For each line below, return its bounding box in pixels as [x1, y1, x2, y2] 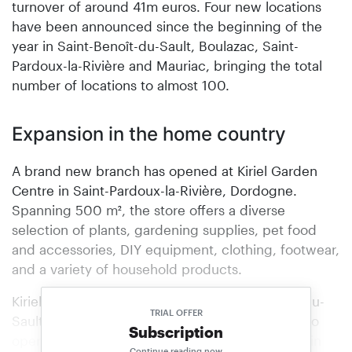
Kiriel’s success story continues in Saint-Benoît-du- [12, 292, 324, 309]
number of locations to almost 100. [12, 76, 229, 93]
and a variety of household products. [12, 260, 242, 277]
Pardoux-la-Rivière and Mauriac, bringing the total [12, 57, 322, 73]
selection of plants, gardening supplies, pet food [12, 221, 317, 237]
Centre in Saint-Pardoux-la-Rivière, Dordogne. [12, 181, 297, 198]
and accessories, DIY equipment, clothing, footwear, [12, 240, 339, 257]
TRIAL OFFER [149, 306, 203, 317]
